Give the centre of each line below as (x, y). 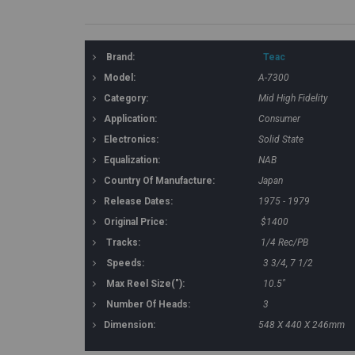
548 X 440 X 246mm (302, 325)
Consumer (279, 119)
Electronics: (131, 139)
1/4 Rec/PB (284, 242)
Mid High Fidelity (293, 98)
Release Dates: (138, 201)
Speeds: (125, 263)
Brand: (120, 57)
